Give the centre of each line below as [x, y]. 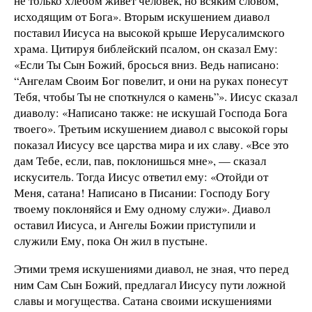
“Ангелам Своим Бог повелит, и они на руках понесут [151, 81]
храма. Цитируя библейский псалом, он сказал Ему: [146, 49]
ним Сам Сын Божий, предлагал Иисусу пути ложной [150, 284]
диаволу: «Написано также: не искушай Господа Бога [151, 113]
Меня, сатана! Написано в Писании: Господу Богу [142, 193]
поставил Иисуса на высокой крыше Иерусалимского [149, 33]
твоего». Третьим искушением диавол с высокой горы [151, 129]
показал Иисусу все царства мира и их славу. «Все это [151, 145]
